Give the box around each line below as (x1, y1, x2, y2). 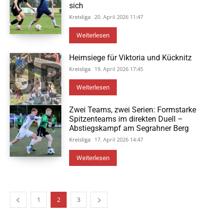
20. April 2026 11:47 (94, 13, 144, 20)
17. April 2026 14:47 (94, 136, 144, 143)
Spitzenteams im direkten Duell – (69, 114, 183, 124)
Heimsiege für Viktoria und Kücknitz (69, 53, 192, 62)
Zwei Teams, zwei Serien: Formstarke (69, 105, 197, 114)
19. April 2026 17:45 (94, 65, 144, 73)
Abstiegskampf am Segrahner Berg (69, 124, 189, 133)
